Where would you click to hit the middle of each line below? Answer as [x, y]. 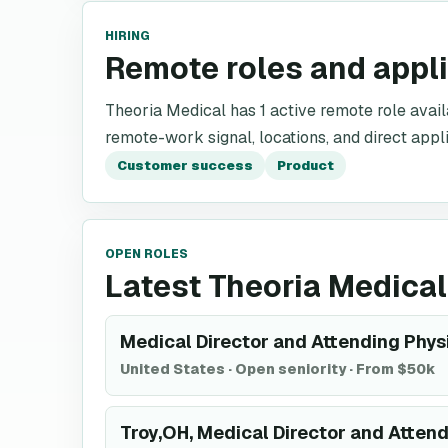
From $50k [396, 369]
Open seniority [290, 369]
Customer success [185, 165]
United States [172, 369]
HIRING [127, 36]
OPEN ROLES [146, 254]
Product [305, 165]
